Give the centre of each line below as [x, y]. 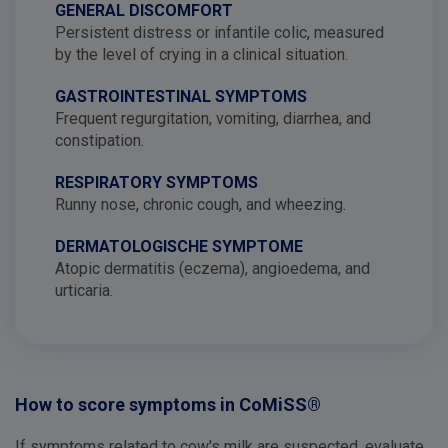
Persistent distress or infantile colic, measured [219, 32]
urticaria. [84, 290]
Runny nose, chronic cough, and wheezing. [200, 204]
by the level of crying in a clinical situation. [201, 54]
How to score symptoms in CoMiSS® [168, 404]
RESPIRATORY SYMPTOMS [156, 182]
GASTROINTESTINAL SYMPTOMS [181, 96]
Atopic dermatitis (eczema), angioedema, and [212, 268]
